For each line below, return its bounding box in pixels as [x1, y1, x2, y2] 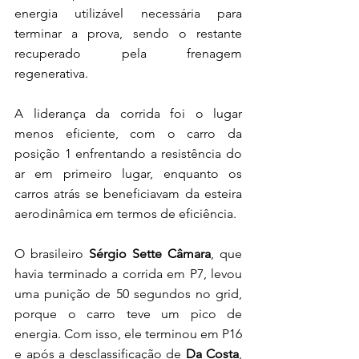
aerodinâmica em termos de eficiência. [14, 206, 236, 222]
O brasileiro [14, 246, 89, 262]
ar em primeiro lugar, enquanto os [14, 166, 242, 182]
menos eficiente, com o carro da [14, 126, 242, 142]
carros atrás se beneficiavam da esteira [14, 186, 242, 202]
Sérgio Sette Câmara [89, 246, 211, 262]
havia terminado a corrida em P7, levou [14, 266, 242, 282]
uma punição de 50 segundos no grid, [14, 286, 242, 302]
